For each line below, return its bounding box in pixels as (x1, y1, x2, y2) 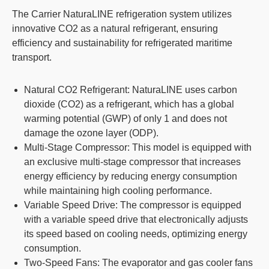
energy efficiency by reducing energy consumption (24, 171, 237, 181)
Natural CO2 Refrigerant (24, 85, 127, 95)
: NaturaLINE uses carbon (127, 85, 237, 95)
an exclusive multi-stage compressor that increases (24, 157, 241, 167)
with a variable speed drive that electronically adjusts (24, 214, 248, 225)
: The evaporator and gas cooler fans (97, 258, 253, 268)
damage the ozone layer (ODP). (24, 128, 159, 138)
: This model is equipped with (127, 142, 252, 153)
